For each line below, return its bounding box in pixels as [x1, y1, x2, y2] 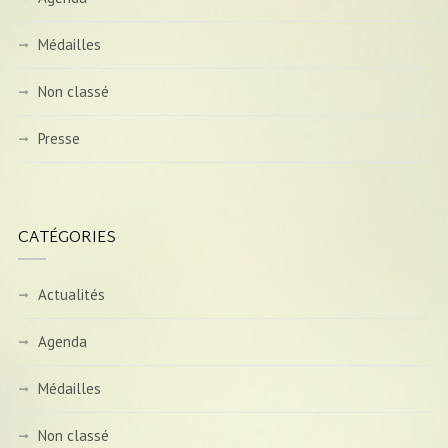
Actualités [37, 285, 105, 304]
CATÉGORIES [17, 224, 116, 253]
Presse [37, 129, 80, 148]
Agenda [37, 332, 87, 351]
